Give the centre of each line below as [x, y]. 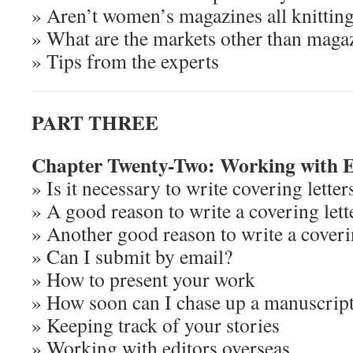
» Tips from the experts [125, 61]
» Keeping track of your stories [156, 325]
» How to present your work [143, 279]
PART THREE [95, 122]
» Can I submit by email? [132, 256]
